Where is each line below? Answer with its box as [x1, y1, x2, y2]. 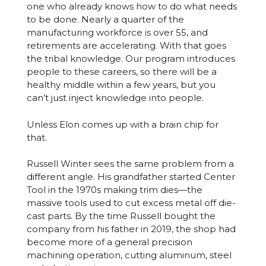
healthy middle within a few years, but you [26, 79, 216, 91]
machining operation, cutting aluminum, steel [26, 249, 232, 261]
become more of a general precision [26, 236, 192, 248]
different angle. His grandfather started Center [26, 171, 235, 183]
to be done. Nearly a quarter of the [26, 14, 184, 26]
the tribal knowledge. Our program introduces [26, 53, 235, 65]
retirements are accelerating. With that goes [26, 40, 226, 52]
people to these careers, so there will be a [26, 66, 217, 78]
